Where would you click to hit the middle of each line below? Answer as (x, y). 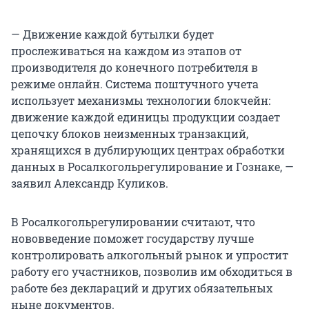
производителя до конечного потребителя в (134, 67)
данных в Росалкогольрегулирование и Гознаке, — (152, 166)
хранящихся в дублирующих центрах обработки (148, 150)
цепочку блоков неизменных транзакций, (130, 133)
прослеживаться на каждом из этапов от (126, 50)
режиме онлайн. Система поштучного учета (135, 83)
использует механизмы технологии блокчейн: (141, 100)
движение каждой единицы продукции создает (146, 117)
